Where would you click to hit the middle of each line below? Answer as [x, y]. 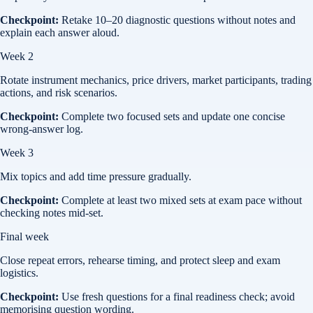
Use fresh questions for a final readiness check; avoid [178, 296]
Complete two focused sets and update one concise [173, 116]
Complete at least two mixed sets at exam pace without [182, 200]
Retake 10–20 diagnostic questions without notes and [179, 20]
